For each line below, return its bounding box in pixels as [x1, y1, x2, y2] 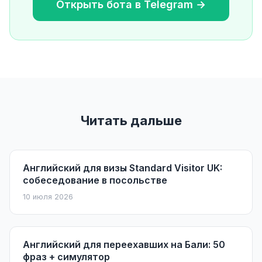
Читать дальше [80, 112, 182, 128]
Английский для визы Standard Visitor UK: [23, 161, 222, 174]
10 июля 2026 [23, 192, 73, 201]
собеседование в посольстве [23, 174, 167, 186]
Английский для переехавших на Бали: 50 [23, 238, 225, 250]
